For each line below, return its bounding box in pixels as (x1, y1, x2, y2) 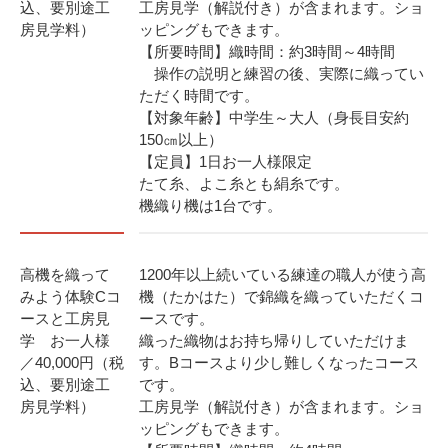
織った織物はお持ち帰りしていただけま (139, 332, 409, 349)
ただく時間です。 (139, 87, 274, 104)
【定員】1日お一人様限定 (139, 153, 312, 170)
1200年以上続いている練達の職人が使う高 (139, 266, 426, 283)
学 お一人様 (20, 332, 110, 349)
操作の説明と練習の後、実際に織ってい (139, 65, 424, 82)
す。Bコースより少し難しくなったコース (139, 354, 419, 371)
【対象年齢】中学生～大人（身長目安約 (139, 109, 409, 126)
